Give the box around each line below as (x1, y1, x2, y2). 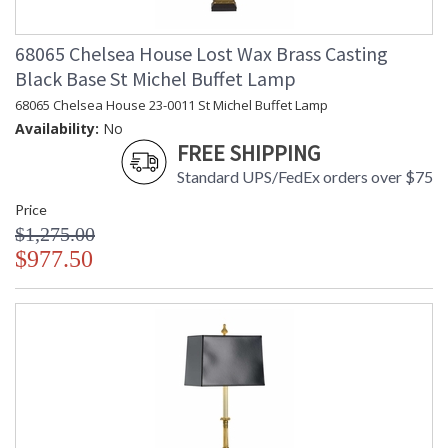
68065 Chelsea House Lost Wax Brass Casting (15, 41, 388, 67)
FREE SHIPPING (177, 139, 320, 168)
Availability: (15, 119, 99, 139)
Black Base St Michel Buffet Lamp (15, 66, 296, 92)
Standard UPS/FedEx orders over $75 (177, 167, 433, 187)
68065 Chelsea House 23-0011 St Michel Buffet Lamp (15, 96, 328, 115)
